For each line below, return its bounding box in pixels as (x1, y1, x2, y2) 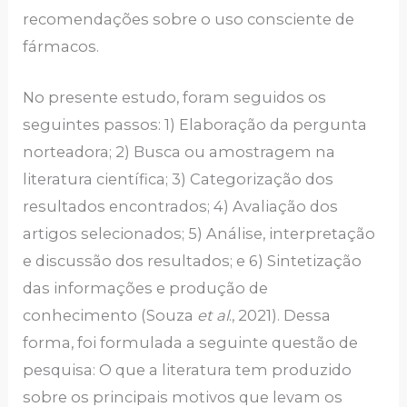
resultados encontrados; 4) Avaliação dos (23, 197, 339, 216)
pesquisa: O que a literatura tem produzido (23, 361, 352, 380)
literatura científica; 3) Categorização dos (23, 170, 334, 189)
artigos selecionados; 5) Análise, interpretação (23, 224, 376, 243)
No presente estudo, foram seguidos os (23, 88, 327, 107)
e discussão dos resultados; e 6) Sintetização (23, 252, 362, 271)
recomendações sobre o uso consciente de (23, 10, 355, 29)
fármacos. (23, 37, 100, 56)
